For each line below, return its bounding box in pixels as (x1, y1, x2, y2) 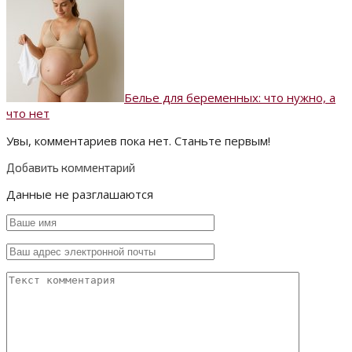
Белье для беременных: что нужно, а (124, 90, 335, 106)
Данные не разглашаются (6, 186, 153, 203)
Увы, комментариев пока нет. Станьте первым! (6, 133, 270, 149)
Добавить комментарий (6, 160, 135, 175)
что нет (6, 105, 49, 122)
